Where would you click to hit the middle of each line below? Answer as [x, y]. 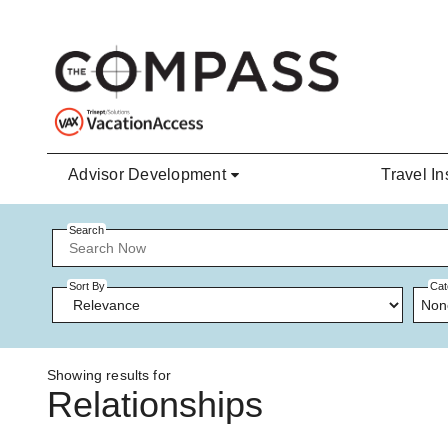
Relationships [155, 405]
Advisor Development [147, 175]
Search [86, 230]
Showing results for [109, 375]
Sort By [87, 286]
